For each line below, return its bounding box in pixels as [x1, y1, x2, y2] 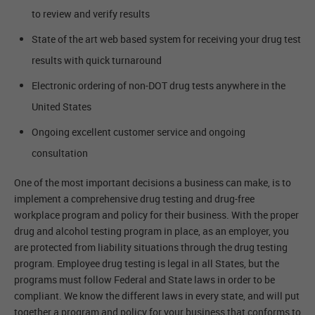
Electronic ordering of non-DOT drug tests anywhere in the [32, 79, 285, 93]
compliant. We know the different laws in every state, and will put [14, 289, 300, 303]
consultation [32, 146, 88, 160]
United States [32, 100, 91, 114]
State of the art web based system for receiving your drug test [32, 32, 301, 46]
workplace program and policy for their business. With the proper [14, 208, 299, 222]
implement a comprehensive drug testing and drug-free [14, 192, 255, 206]
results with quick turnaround [32, 53, 162, 67]
